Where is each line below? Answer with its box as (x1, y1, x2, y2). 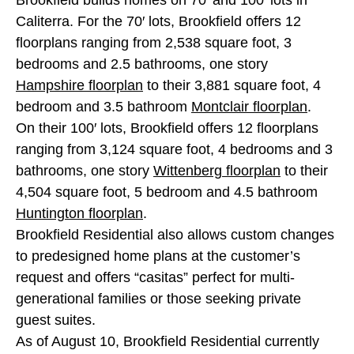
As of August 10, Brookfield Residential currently (16, 333, 319, 349)
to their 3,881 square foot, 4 (143, 77, 321, 93)
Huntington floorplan (16, 205, 143, 221)
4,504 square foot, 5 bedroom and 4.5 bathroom (16, 183, 318, 200)
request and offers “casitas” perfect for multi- (16, 269, 295, 285)
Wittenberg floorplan (153, 162, 281, 179)
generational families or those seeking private (16, 290, 301, 307)
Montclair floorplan (191, 98, 307, 115)
